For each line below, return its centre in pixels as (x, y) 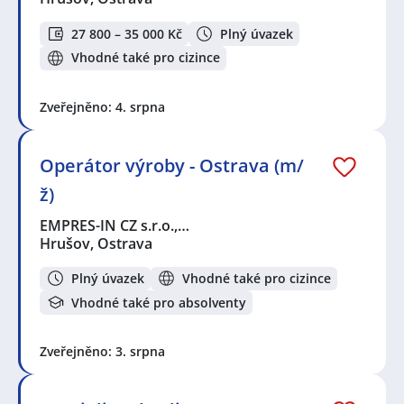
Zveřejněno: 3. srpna (102, 351)
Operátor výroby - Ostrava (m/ (172, 165)
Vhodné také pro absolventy (159, 302)
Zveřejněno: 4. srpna (102, 106)
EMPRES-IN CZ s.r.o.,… (115, 225)
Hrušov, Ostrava (96, 243)
